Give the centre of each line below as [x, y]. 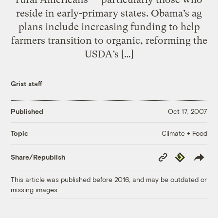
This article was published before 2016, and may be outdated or [109, 179]
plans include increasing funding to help [109, 27]
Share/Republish [38, 157]
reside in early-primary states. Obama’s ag [109, 13]
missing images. [35, 189]
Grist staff [27, 83]
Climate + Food [184, 133]
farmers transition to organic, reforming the [109, 40]
